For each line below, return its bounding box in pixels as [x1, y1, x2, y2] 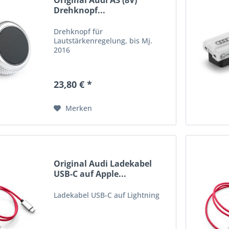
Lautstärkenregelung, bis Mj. [54, 36, 153, 46]
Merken [65, 103, 93, 113]
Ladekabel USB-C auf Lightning [54, 190, 160, 200]
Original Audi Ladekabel [54, 157, 152, 169]
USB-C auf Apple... [54, 168, 127, 179]
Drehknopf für [54, 27, 103, 37]
